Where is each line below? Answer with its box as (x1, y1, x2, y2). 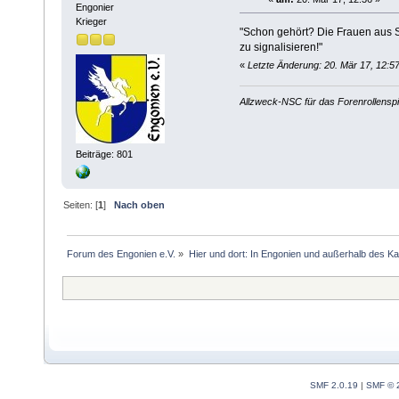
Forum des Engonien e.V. (67, 248, 176, 259)
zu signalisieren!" (239, 40, 322, 53)
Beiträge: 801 (75, 149, 133, 160)
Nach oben (114, 199, 166, 210)
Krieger (75, 15, 107, 27)
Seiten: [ (63, 199, 99, 210)
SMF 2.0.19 (309, 379, 358, 390)
